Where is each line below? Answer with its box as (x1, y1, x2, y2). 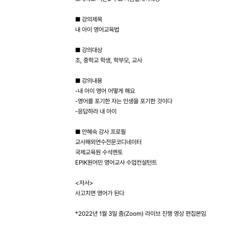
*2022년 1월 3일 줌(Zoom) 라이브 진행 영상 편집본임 (75, 210, 206, 217)
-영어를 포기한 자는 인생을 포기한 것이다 (75, 98, 172, 105)
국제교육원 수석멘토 (75, 149, 123, 156)
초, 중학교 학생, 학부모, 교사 (75, 57, 142, 64)
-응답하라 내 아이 (75, 108, 117, 115)
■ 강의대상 (75, 47, 102, 54)
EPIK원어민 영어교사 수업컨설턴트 (75, 159, 157, 166)
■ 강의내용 (75, 77, 102, 84)
